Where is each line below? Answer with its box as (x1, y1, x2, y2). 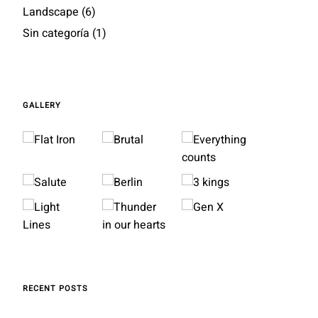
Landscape (23, 4, 79, 21)
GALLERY (23, 99, 62, 111)
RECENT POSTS (23, 283, 89, 295)
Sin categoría (23, 25, 90, 42)
